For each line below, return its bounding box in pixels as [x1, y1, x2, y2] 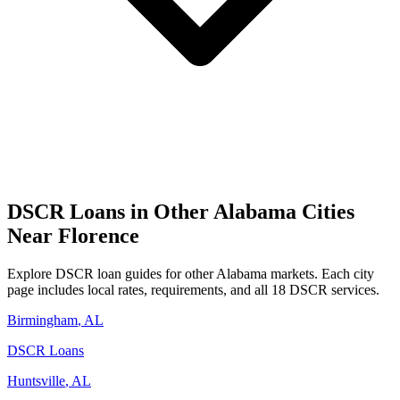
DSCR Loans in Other [7, 199, 213, 223]
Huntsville [7, 372, 65, 388]
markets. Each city [267, 265, 374, 281]
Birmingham [7, 312, 78, 328]
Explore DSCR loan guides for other [7, 265, 216, 281]
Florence [58, 223, 139, 247]
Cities [296, 199, 354, 223]
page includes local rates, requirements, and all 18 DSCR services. [7, 281, 379, 297]
